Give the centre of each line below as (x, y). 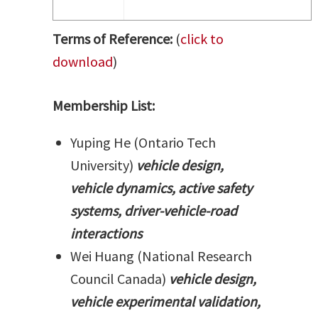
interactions (106, 233)
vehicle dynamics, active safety (161, 188)
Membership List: (105, 105)
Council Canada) (120, 279)
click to (202, 39)
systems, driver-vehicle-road (154, 210)
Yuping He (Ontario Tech (143, 142)
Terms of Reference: (114, 39)
